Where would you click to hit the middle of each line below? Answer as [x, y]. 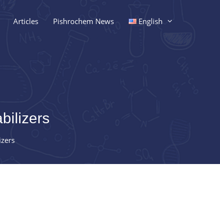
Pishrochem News [83, 21]
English [151, 21]
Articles [26, 21]
